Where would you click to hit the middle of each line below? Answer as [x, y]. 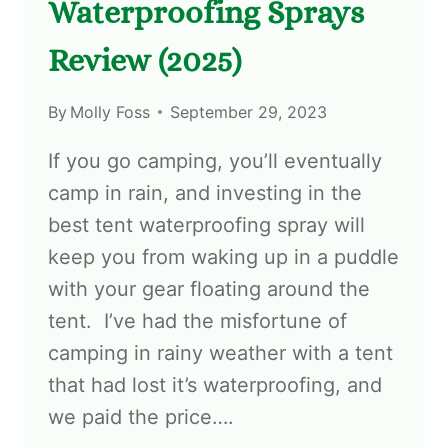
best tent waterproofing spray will [206, 224]
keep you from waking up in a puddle [223, 256]
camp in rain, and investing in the [205, 192]
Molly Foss [110, 111]
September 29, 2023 [249, 111]
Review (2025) [144, 59]
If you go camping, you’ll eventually [215, 160]
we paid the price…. [141, 416]
